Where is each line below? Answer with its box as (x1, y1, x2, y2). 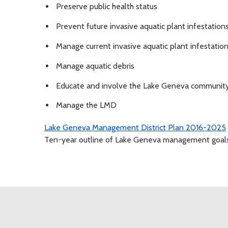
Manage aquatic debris (56, 61, 134, 71)
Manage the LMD (56, 100, 117, 110)
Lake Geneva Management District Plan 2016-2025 (44, 123, 226, 133)
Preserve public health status (56, 2, 157, 12)
